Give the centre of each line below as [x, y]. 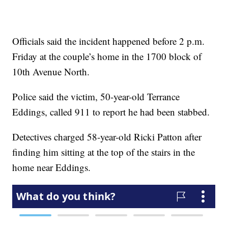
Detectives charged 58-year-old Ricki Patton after [107, 137]
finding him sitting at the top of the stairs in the [104, 152]
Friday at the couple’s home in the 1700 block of [107, 56]
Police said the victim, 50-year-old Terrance [96, 97]
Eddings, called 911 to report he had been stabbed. [111, 112]
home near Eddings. [52, 167]
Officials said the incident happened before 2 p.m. [109, 41]
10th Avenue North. [51, 72]
